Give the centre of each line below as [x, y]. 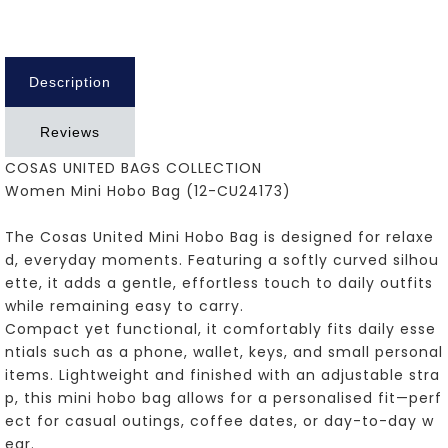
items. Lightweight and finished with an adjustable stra [222, 374]
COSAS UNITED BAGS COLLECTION [133, 167]
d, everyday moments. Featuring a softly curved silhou [222, 259]
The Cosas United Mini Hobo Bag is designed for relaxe [219, 236]
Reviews [70, 131]
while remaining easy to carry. [124, 305]
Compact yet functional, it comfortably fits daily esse [220, 328]
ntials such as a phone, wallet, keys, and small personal [224, 351]
